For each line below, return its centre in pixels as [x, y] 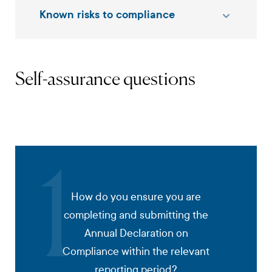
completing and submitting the [136, 215]
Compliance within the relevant [136, 251]
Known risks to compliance [107, 14]
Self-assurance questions [105, 80]
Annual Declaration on [136, 233]
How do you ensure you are [136, 197]
